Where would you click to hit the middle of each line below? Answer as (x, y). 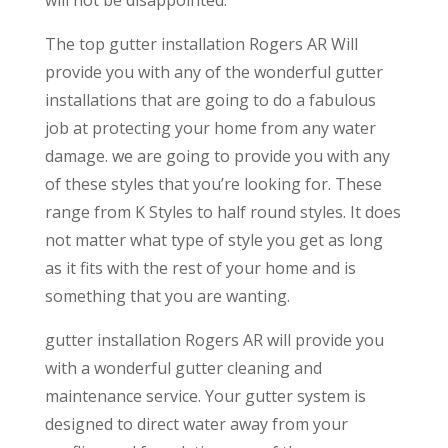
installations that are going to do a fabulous (210, 100)
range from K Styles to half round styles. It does (222, 212)
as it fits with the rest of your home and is (200, 268)
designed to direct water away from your (196, 424)
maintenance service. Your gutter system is (205, 396)
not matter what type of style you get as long (213, 240)
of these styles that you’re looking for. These (213, 184)
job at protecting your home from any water (210, 128)
